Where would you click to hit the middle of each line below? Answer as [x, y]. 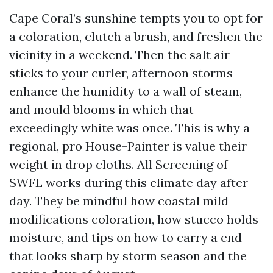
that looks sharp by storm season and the [128, 256]
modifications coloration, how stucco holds [134, 219]
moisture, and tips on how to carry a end [126, 237]
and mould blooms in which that [101, 109]
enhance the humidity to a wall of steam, [126, 91]
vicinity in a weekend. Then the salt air [119, 55]
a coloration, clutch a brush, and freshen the [136, 36]
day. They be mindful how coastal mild [119, 201]
